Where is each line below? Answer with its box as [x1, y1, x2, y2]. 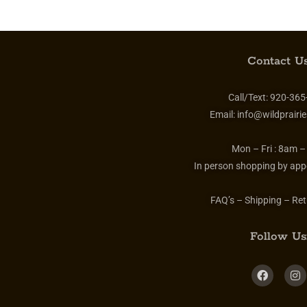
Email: [209, 109, 237, 121]
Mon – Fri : [231, 143, 278, 155]
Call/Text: [228, 92, 270, 103]
